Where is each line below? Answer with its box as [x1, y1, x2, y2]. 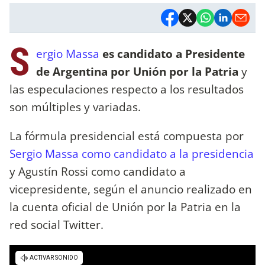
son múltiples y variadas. [9, 98, 141, 115]
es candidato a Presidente [102, 45, 245, 62]
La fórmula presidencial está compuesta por [9, 127, 244, 144]
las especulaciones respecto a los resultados [9, 80, 244, 97]
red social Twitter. [9, 216, 104, 232]
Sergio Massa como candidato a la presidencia [9, 145, 254, 161]
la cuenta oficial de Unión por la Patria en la [9, 198, 241, 215]
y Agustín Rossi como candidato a [9, 163, 186, 179]
